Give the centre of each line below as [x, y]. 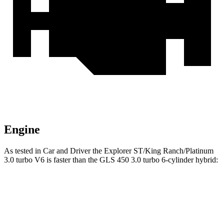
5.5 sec [171, 214]
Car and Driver [67, 151]
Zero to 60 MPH [75, 214]
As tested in [23, 151]
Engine [22, 130]
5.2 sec [134, 214]
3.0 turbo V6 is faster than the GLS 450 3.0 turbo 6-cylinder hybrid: [111, 160]
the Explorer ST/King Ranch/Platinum [152, 151]
